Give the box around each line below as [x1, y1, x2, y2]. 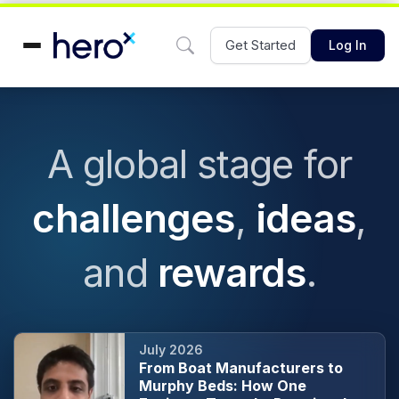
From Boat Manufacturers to [139, 359, 343, 377]
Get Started [225, 37, 296, 53]
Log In [329, 37, 367, 53]
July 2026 [139, 342, 203, 357]
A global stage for [46, 140, 353, 188]
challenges [32, 194, 235, 242]
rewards [157, 248, 306, 297]
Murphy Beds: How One [139, 377, 306, 395]
